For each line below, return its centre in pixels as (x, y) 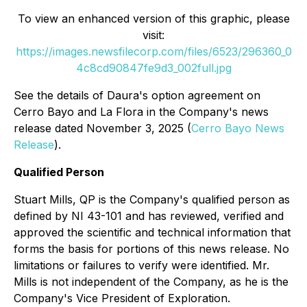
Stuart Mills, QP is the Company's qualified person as (152, 200)
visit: (153, 35)
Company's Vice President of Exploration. (122, 298)
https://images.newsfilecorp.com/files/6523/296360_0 (153, 52)
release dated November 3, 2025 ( (102, 128)
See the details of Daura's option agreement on (137, 96)
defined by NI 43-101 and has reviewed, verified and (149, 216)
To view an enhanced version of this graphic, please (153, 19)
